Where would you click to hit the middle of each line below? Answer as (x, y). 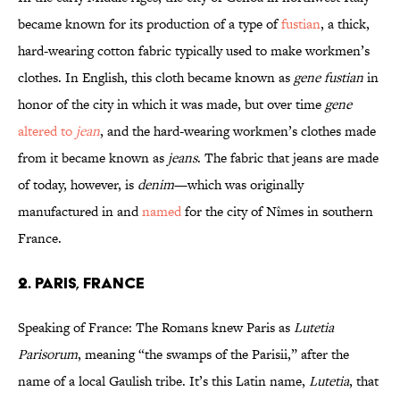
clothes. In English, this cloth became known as (156, 78)
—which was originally (239, 185)
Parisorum (48, 354)
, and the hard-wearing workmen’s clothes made (238, 131)
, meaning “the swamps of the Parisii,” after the (213, 354)
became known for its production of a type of (150, 24)
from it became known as (93, 158)
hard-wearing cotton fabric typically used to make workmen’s (194, 51)
